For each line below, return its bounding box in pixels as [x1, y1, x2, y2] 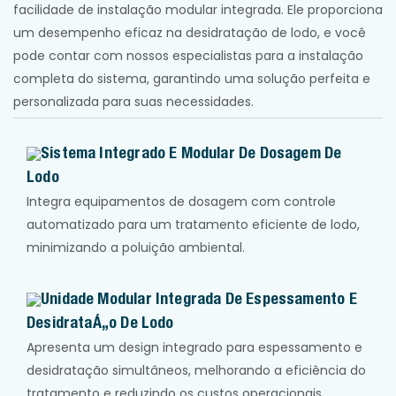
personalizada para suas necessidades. [13, 93, 254, 111]
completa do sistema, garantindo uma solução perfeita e [13, 70, 370, 88]
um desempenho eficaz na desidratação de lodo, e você [13, 24, 366, 42]
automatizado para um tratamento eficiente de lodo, [27, 216, 360, 233]
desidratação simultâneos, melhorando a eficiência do [27, 362, 366, 380]
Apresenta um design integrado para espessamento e [27, 339, 362, 357]
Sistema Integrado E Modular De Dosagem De [41, 142, 342, 162]
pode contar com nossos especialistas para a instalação [13, 47, 363, 65]
